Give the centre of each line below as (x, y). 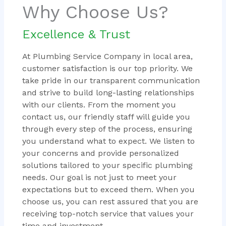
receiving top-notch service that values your (108, 213)
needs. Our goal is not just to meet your (99, 177)
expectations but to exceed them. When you (108, 189)
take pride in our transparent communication (111, 80)
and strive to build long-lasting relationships (108, 92)
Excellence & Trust (76, 34)
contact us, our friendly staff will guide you (106, 117)
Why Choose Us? (95, 12)
